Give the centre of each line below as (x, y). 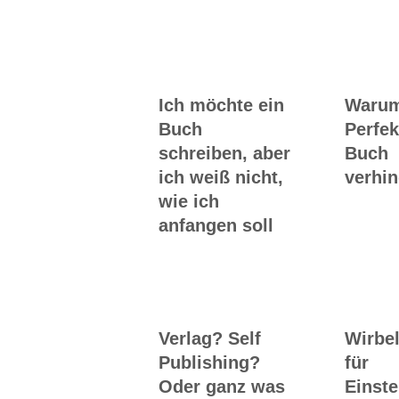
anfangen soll (216, 226)
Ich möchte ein (221, 106)
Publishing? (209, 363)
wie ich (188, 202)
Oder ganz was (221, 387)
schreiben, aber (224, 154)
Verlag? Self (209, 339)
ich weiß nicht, (220, 178)
